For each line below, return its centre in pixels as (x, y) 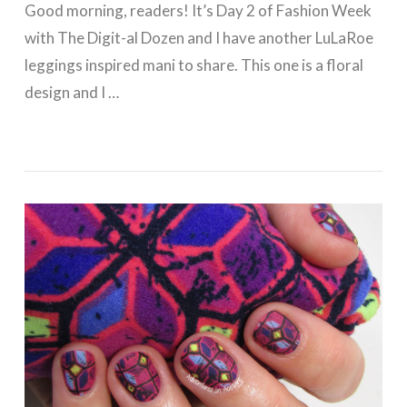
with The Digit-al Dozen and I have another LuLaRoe (199, 37)
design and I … (71, 92)
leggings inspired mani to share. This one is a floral (194, 65)
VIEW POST (203, 131)
